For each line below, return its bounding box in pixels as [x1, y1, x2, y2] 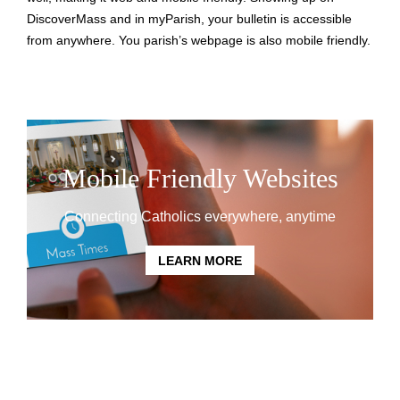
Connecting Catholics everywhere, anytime [64, 209, 336, 225]
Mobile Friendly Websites [62, 163, 338, 194]
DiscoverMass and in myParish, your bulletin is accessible [27, 12, 352, 27]
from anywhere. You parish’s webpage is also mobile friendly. [27, 33, 371, 48]
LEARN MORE [158, 253, 242, 268]
